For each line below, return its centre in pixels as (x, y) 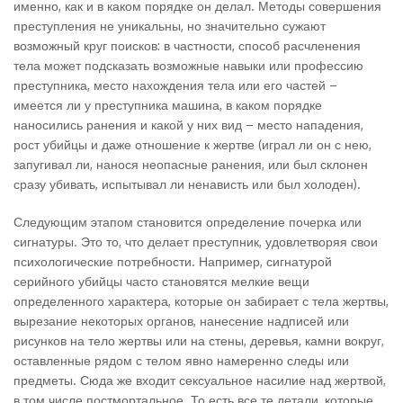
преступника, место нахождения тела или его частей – (175, 85)
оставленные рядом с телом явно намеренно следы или (181, 360)
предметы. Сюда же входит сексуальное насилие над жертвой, (200, 380)
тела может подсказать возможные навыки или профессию (188, 65)
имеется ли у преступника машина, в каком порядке (168, 105)
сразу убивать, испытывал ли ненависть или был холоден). (187, 184)
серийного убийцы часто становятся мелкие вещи (161, 281)
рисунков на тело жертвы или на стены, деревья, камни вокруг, (199, 340)
